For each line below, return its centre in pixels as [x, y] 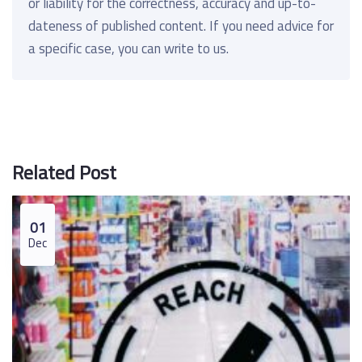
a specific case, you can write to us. [128, 48]
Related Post [64, 172]
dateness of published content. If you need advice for [181, 25]
